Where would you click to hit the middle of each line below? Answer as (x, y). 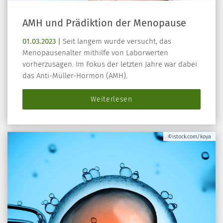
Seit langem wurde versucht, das (116, 41)
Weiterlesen (111, 99)
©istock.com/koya (189, 136)
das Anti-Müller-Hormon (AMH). (75, 75)
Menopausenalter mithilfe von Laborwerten (95, 53)
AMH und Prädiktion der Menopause (104, 23)
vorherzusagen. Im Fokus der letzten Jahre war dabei (110, 64)
